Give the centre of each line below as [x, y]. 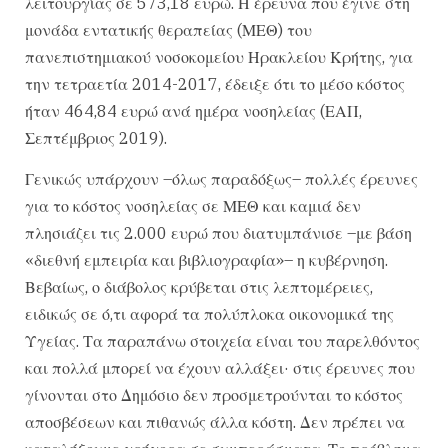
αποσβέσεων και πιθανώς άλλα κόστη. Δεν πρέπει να [215, 422]
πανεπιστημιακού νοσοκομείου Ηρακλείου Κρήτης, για [219, 56]
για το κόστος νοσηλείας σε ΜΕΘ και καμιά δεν [193, 206]
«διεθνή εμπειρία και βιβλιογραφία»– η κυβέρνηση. [206, 260]
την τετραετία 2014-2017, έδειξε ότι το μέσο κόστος [215, 83]
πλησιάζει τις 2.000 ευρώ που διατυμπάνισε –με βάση [218, 233]
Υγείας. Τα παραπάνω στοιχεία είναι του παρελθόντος [222, 341]
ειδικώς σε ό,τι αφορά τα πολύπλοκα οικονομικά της [209, 314]
